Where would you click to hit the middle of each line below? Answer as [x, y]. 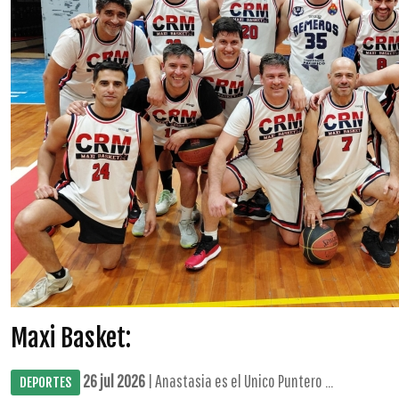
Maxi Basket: [71, 338]
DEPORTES [45, 383]
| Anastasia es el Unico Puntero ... [239, 381]
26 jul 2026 [114, 381]
